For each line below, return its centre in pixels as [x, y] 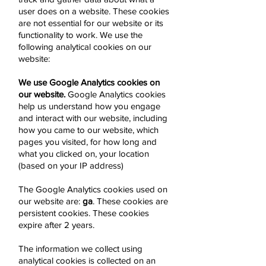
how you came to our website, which [88, 130]
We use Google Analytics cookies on [89, 82]
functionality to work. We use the [80, 35]
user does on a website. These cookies [94, 11]
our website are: [50, 201]
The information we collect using [80, 248]
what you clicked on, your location [84, 153]
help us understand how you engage [89, 106]
